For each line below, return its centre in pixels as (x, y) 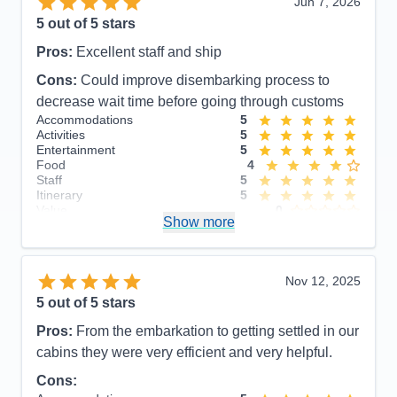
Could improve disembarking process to (205, 81)
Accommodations (85, 120)
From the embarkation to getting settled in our (218, 331)
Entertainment (76, 150)
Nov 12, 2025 (323, 281)
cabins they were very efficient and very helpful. (184, 353)
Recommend (72, 242)
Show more (198, 222)
